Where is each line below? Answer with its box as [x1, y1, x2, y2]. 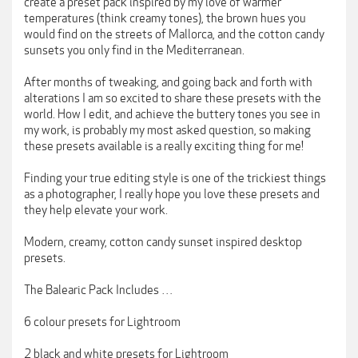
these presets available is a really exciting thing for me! [24, 139, 304, 153]
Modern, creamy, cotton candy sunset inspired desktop [24, 235, 302, 249]
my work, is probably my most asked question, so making [24, 123, 311, 137]
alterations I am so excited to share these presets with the [24, 91, 321, 105]
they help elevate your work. [24, 203, 168, 217]
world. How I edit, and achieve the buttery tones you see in [24, 107, 320, 121]
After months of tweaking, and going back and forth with [24, 75, 312, 89]
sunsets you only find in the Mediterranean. [24, 43, 245, 58]
